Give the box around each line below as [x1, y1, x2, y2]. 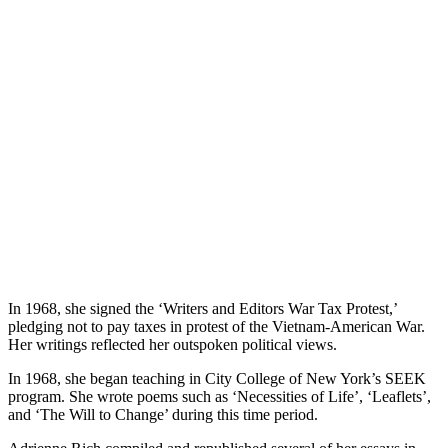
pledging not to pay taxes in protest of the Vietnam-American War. [8, 317, 425, 335]
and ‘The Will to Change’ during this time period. [8, 405, 318, 423]
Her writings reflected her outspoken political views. [8, 335, 337, 353]
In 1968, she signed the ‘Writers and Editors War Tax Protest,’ [8, 299, 397, 317]
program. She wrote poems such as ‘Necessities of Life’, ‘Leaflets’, [8, 387, 431, 405]
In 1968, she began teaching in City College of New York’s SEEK [8, 369, 426, 387]
